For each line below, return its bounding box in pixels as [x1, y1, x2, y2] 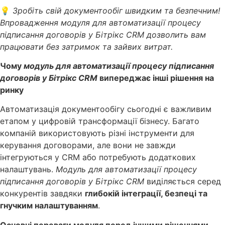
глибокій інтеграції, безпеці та [85, 188, 207, 199]
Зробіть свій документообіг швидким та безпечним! [13, 5, 220, 16]
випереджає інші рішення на [97, 73, 214, 83]
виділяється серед [144, 176, 221, 187]
